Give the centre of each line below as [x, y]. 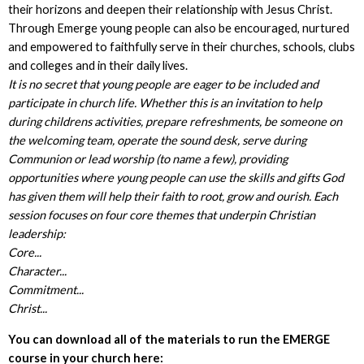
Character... [37, 271]
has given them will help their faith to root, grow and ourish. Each [173, 196]
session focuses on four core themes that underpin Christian [161, 214]
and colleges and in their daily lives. [97, 65]
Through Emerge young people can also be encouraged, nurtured [178, 28]
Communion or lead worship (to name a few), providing [147, 158]
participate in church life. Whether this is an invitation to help [165, 102]
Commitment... [45, 289]
